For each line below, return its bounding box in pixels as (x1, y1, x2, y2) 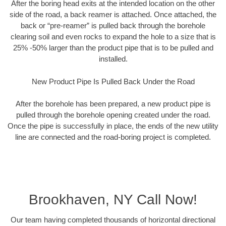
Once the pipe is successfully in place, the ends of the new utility (8, 122, 218, 131)
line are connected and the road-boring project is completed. (15, 133, 211, 142)
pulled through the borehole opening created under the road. (16, 110, 210, 120)
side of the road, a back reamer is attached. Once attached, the (10, 10, 216, 19)
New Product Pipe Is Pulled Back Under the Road (31, 77, 195, 86)
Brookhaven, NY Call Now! (29, 191, 197, 207)
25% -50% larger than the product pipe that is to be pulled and (13, 43, 213, 52)
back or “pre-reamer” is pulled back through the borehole (21, 21, 205, 30)
